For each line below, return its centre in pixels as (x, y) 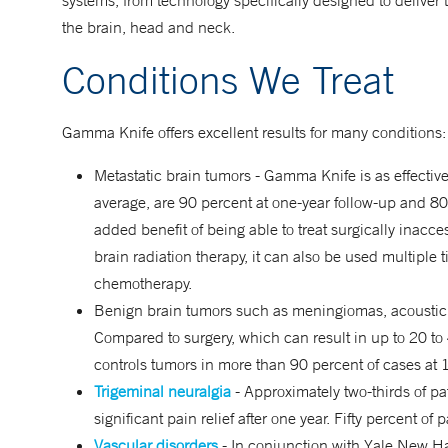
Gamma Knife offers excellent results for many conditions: (254, 132)
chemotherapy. (143, 283)
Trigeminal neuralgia (162, 391)
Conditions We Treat (228, 79)
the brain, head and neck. (148, 27)
